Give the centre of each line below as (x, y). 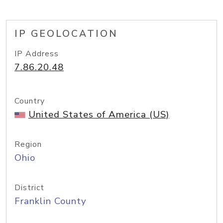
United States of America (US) (99, 114)
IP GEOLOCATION (66, 34)
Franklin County (51, 201)
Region (28, 144)
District (29, 188)
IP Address (37, 54)
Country (30, 101)
